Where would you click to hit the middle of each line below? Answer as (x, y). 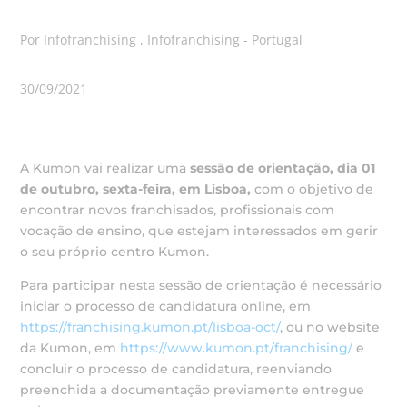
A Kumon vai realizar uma (105, 168)
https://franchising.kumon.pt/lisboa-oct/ (150, 327)
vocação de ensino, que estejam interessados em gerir (199, 231)
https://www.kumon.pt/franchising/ (237, 348)
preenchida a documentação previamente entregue (193, 390)
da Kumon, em (70, 348)
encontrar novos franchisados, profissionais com (178, 210)
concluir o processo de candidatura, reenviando (176, 369)
